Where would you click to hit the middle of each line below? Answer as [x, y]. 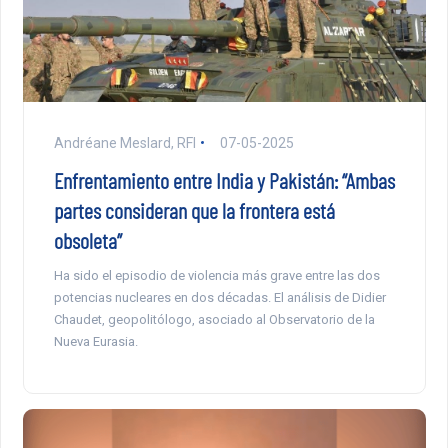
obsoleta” [87, 239]
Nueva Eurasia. [95, 341]
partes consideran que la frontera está [194, 209]
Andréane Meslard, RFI [124, 142]
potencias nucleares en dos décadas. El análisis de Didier [219, 297]
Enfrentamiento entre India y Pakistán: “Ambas [224, 179]
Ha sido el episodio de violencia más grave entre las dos [216, 275]
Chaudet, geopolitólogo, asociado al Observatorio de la [214, 319]
